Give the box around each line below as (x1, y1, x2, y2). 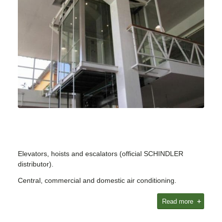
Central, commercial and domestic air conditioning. (17, 176, 176, 184)
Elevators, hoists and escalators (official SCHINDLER (17, 150, 183, 158)
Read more (162, 197, 196, 205)
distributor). (17, 160, 54, 168)
